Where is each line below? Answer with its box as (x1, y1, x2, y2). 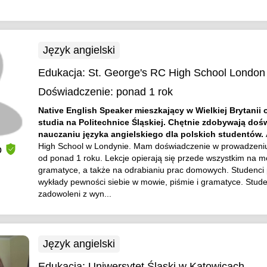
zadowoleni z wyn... (38, 189, 111, 198)
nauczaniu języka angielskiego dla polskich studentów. (38, 129, 266, 139)
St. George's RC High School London (88, 67, 265, 79)
